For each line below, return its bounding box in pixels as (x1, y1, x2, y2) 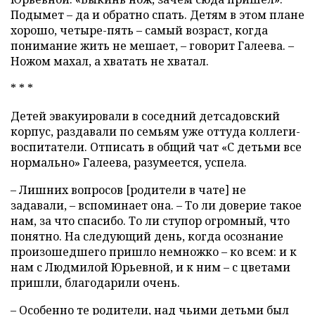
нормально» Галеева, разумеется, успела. (11, 155, 247, 171)
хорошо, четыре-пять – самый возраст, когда (11, 22, 268, 39)
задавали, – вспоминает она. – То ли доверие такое (11, 198, 302, 214)
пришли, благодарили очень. (11, 275, 180, 291)
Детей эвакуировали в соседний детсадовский (11, 108, 280, 124)
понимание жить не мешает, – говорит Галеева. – (11, 38, 294, 54)
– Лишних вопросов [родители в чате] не (11, 182, 246, 198)
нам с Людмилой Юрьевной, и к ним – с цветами (11, 259, 290, 276)
